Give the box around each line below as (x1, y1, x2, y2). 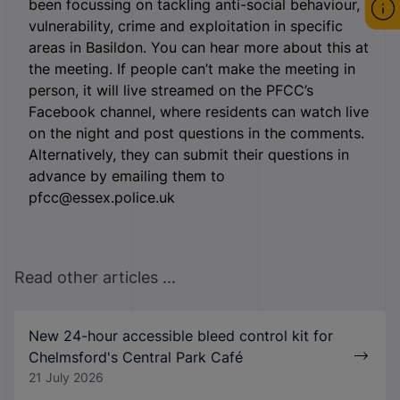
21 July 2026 (29, 369, 104, 385)
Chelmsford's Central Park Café (29, 347, 243, 366)
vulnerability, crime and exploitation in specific (29, 16, 343, 35)
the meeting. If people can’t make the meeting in (29, 59, 355, 78)
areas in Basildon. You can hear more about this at (29, 37, 369, 56)
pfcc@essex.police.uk (29, 187, 175, 206)
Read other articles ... (14, 267, 176, 287)
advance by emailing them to (29, 166, 225, 185)
